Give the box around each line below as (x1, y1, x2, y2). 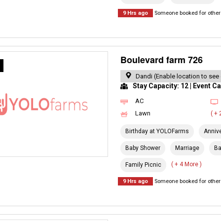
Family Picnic (125, 161, 162, 168)
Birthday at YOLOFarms (125, 128, 189, 135)
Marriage (175, 145, 200, 151)
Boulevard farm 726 (120, 53, 203, 66)
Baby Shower (125, 145, 161, 151)
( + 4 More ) (171, 161, 202, 168)
